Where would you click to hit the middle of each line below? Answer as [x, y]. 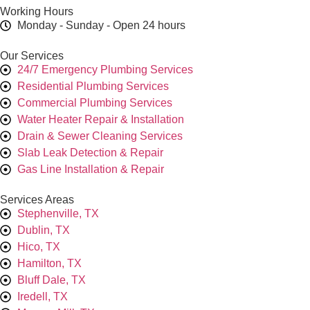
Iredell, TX [43, 296]
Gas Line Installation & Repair [91, 169]
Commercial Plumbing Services [95, 102]
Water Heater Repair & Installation [101, 119]
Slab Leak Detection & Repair [90, 152]
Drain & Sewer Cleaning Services [100, 136]
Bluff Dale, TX [52, 280]
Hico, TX [39, 246]
